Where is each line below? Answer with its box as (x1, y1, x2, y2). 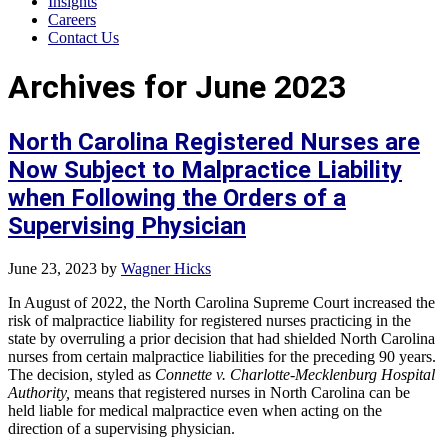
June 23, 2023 (8, 259, 97, 277)
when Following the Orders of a (8, 183, 346, 212)
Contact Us (48, 29, 119, 46)
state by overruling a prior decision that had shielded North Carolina (8, 329, 435, 347)
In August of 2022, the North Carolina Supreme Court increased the (8, 293, 435, 311)
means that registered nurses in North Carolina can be (74, 383, 410, 401)
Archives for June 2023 (8, 68, 346, 107)
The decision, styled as (8, 365, 155, 383)
